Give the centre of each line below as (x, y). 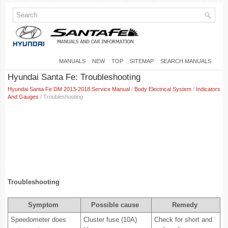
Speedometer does (38, 220)
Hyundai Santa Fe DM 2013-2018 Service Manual (69, 89)
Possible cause (115, 205)
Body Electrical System (163, 89)
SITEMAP (142, 61)
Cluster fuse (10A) (110, 220)
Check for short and (183, 220)
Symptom (43, 205)
